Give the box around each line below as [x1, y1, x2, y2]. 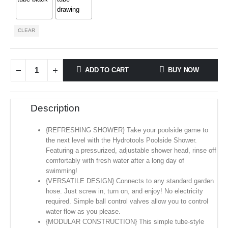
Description [31, 102, 80, 113]
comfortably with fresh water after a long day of [45, 156, 184, 164]
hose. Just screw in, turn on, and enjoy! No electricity [45, 187, 203, 195]
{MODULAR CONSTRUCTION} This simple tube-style [45, 217, 204, 225]
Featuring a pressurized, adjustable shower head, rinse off [45, 146, 216, 154]
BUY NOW [168, 66, 199, 74]
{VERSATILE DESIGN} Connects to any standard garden [45, 177, 214, 185]
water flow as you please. [45, 207, 121, 215]
